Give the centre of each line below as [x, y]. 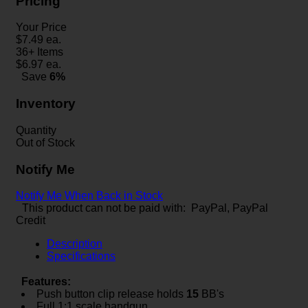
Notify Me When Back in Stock [89, 196]
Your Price [41, 27]
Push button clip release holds [111, 294]
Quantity [36, 130]
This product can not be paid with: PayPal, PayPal [145, 208]
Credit [31, 221]
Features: [46, 282]
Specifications [81, 256]
